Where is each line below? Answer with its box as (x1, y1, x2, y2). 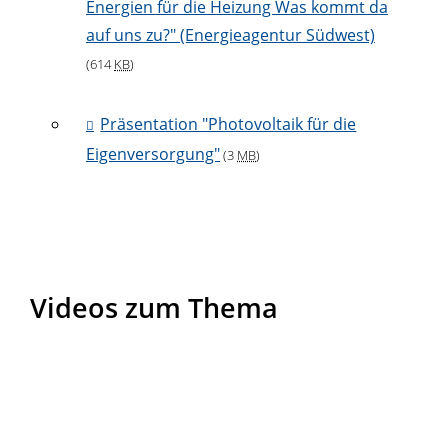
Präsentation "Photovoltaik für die (100, 113, 357, 136)
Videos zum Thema (30, 288, 278, 326)
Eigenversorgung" (86, 143, 220, 166)
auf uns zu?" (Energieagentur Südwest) (86, 24, 375, 47)
